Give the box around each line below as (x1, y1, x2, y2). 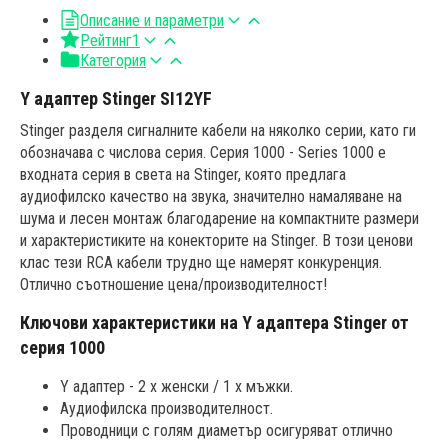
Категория (80, 51, 146, 71)
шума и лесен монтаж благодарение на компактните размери (20, 209, 419, 229)
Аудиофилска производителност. (60, 398, 273, 418)
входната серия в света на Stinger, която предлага (20, 165, 346, 185)
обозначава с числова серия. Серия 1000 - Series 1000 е (20, 143, 386, 163)
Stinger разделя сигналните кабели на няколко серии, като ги (20, 121, 416, 141)
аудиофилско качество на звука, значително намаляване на (20, 187, 402, 207)
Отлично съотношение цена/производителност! (20, 275, 327, 295)
